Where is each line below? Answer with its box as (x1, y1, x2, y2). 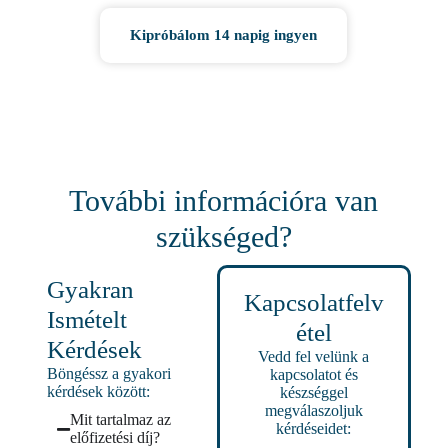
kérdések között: (46, 383, 150, 401)
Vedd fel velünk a (258, 348, 370, 366)
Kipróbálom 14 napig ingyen (130, 27, 318, 44)
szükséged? (155, 220, 292, 254)
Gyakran (46, 276, 134, 304)
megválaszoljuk (264, 402, 363, 420)
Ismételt (46, 306, 127, 334)
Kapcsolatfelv (243, 289, 384, 317)
